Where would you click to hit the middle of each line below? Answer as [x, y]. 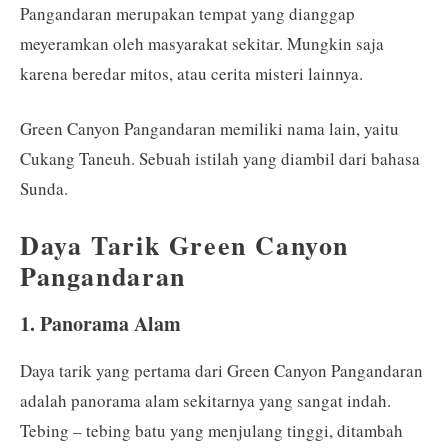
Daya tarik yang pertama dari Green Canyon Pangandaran [221, 370]
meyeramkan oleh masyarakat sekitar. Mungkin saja [202, 43]
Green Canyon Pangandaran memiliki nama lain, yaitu [209, 128]
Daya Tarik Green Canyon [185, 244]
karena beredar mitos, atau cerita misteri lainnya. [191, 73]
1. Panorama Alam [100, 323]
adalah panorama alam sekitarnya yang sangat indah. [205, 400]
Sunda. [44, 188]
